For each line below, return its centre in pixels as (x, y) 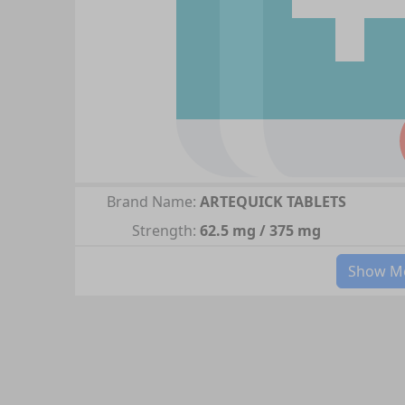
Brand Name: (151, 202)
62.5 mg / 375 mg (260, 231)
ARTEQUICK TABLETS (273, 202)
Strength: (164, 231)
